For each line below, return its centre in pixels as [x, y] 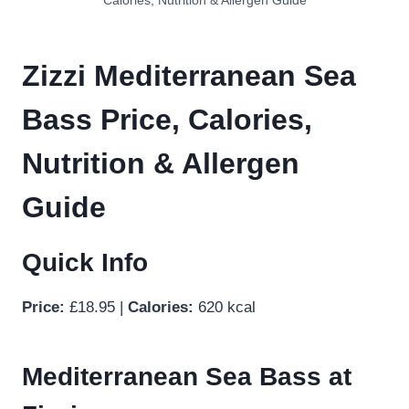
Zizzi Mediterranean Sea [189, 76]
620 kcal [225, 308]
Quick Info [85, 263]
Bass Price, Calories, [167, 120]
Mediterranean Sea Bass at [187, 377]
